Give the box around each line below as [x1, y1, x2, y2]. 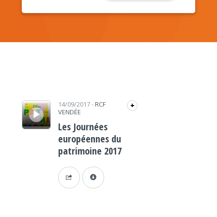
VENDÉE [58, 108, 81, 116]
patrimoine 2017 [58, 144, 122, 157]
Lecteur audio [21, 95, 42, 106]
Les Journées [58, 120, 108, 133]
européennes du [58, 132, 121, 145]
